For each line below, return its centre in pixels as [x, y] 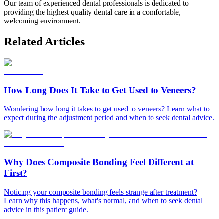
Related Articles [44, 42]
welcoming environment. [42, 21]
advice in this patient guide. [46, 209]
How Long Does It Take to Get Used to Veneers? [100, 90]
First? [16, 173]
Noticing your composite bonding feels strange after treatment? [100, 192]
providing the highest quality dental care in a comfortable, [92, 12]
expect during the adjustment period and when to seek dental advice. [109, 118]
